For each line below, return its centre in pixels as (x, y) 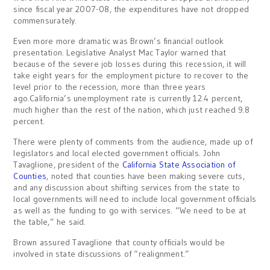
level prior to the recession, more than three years (110, 87)
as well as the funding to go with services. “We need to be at (130, 210)
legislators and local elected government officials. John (117, 153)
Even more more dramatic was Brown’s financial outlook (119, 41)
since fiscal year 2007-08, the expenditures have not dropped (131, 9)
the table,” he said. (50, 222)
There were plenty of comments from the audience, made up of (133, 142)
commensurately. (45, 20)
